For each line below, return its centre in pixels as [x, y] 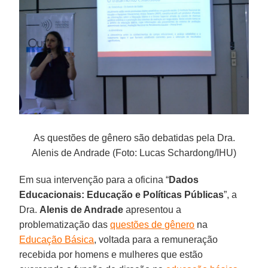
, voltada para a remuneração [156, 240]
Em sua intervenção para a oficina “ [94, 180]
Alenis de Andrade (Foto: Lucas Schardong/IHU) [134, 153]
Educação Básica [57, 240]
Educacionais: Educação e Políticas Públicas [122, 195]
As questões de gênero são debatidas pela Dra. [134, 138]
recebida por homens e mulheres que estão [111, 255]
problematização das [65, 225]
